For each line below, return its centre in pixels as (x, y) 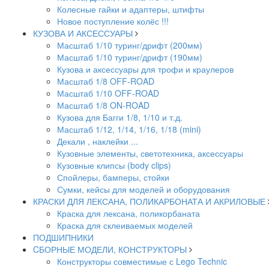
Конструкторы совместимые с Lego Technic (142, 261)
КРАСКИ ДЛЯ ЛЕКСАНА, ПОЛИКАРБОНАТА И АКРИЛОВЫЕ (149, 201)
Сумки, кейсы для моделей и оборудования (144, 189)
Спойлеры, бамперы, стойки (113, 177)
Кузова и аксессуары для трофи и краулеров (145, 69)
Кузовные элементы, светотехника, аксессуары (150, 153)
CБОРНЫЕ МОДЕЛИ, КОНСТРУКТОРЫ (110, 249)
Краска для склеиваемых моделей (125, 225)
